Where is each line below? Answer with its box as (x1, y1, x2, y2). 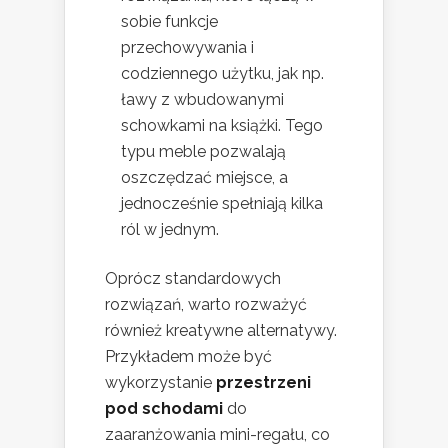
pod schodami (105, 399, 223, 419)
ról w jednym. (121, 220, 219, 240)
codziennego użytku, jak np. (121, 64, 324, 84)
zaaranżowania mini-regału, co (105, 425, 330, 445)
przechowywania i (121, 38, 254, 58)
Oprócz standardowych (105, 269, 281, 289)
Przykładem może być (105, 347, 272, 367)
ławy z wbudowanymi (121, 90, 284, 110)
